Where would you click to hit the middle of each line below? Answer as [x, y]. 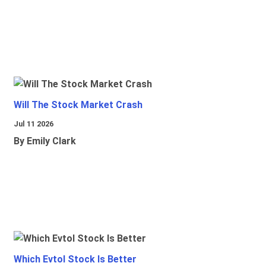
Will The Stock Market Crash [78, 105]
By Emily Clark [45, 141]
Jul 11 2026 [34, 124]
